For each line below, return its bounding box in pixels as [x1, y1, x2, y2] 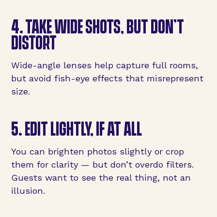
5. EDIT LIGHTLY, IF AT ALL [11, 115, 142, 141]
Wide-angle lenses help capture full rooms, [11, 60, 198, 70]
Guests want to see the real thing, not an [11, 172, 191, 183]
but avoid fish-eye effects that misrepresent [11, 73, 203, 83]
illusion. [11, 186, 45, 196]
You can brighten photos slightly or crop [11, 146, 184, 157]
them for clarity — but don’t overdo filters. [11, 159, 194, 170]
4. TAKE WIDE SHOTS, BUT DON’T [11, 13, 184, 39]
